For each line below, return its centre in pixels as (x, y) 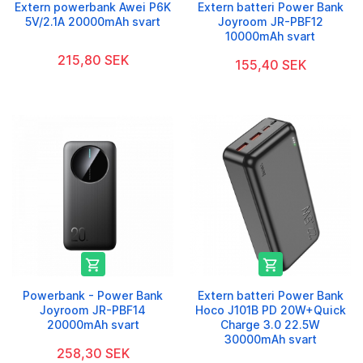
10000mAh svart (270, 36)
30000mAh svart (270, 340)
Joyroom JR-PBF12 (270, 22)
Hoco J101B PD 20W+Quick (270, 310)
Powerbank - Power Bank (93, 296)
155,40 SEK (270, 65)
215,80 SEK (93, 60)
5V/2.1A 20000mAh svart (93, 22)
